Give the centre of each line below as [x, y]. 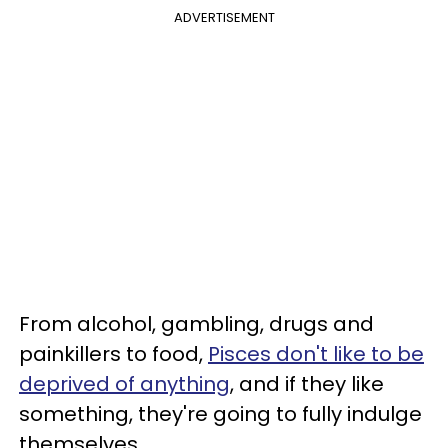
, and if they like [307, 383]
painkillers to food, [113, 353]
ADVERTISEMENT [224, 17]
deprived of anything [124, 383]
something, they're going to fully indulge [220, 413]
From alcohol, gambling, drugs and [196, 323]
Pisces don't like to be [316, 353]
